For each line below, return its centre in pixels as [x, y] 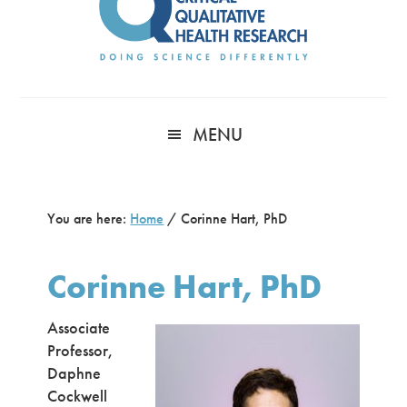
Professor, [81, 350]
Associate [79, 328]
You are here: [89, 218]
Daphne [74, 373]
